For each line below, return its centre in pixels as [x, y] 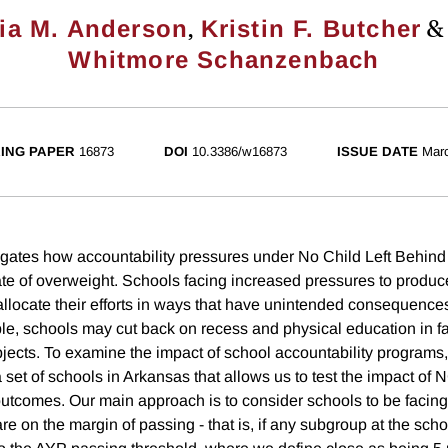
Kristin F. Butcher [311, 29]
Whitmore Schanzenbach [224, 60]
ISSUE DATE [377, 152]
